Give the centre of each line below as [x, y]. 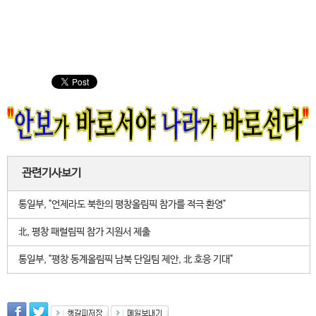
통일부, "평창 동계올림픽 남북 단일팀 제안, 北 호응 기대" [126, 260]
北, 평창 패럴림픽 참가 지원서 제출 [84, 232]
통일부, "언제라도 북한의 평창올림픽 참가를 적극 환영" [122, 205]
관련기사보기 [51, 173]
